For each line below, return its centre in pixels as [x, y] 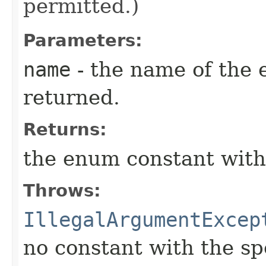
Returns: [65, 129]
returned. [72, 97]
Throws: [62, 190]
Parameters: [83, 40]
